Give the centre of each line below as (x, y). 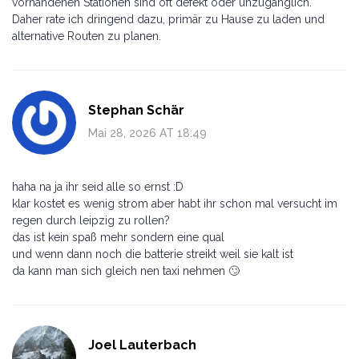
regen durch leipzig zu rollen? (91, 220)
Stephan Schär (136, 110)
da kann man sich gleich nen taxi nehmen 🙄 (126, 270)
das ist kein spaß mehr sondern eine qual (118, 237)
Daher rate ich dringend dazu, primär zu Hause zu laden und (168, 19)
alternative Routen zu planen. (87, 36)
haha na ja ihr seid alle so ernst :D (98, 186)
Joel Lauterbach (142, 345)
